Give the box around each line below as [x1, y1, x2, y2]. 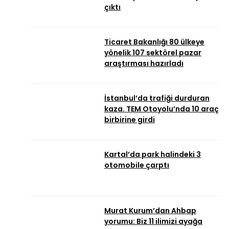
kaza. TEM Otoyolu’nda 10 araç [104, 104, 219, 114]
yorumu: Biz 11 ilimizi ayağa [104, 216, 202, 227]
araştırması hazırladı [104, 58, 184, 69]
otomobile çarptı [104, 160, 169, 171]
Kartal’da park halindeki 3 [104, 149, 201, 160]
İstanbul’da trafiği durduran [104, 93, 210, 104]
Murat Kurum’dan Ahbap [104, 205, 196, 216]
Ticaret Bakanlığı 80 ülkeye [104, 37, 204, 48]
